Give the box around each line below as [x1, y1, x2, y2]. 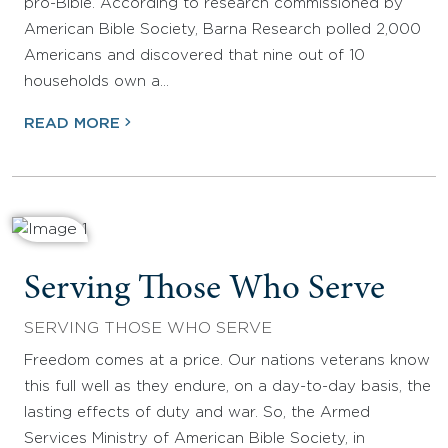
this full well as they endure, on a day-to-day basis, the [24, 379, 431, 393]
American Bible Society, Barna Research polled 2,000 [24, 22, 421, 36]
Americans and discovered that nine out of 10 [24, 48, 365, 62]
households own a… [24, 74, 169, 88]
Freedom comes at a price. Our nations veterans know [24, 353, 430, 367]
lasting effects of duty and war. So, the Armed [24, 405, 370, 419]
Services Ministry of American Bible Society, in [24, 431, 365, 445]
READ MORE [24, 116, 120, 130]
